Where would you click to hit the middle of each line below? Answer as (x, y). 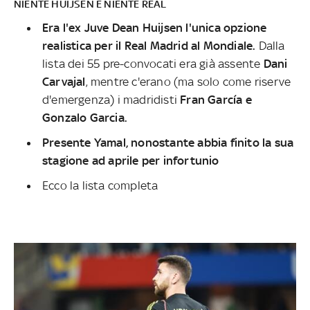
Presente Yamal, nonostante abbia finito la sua (168, 142)
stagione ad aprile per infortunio (131, 160)
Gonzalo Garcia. (85, 117)
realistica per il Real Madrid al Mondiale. (151, 45)
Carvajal (64, 81)
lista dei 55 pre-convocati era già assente (153, 63)
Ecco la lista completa (100, 185)
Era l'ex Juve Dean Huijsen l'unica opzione (155, 27)
